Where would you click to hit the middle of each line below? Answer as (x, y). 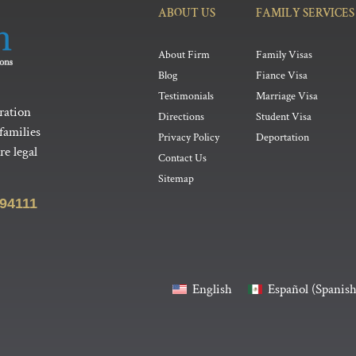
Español (288, 289)
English (212, 289)
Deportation (283, 137)
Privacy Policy (189, 137)
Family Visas (284, 54)
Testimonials (186, 96)
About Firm (184, 54)
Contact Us (183, 158)
